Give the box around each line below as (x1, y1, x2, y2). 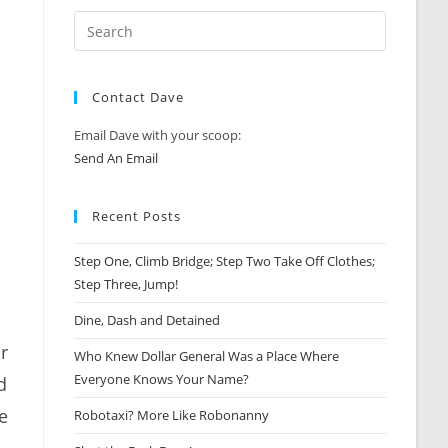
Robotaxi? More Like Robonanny (74, 406, 270, 424)
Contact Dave (92, 88, 185, 106)
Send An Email (74, 149, 159, 167)
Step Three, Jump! (74, 275, 179, 293)
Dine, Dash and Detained (74, 311, 221, 329)
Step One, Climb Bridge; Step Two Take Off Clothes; (74, 252, 376, 270)
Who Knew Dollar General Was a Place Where (74, 347, 340, 365)
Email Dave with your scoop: (74, 126, 242, 144)
